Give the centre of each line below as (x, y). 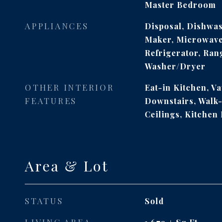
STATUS (44, 201)
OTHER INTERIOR (70, 87)
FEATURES (51, 101)
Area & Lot (67, 166)
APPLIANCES (57, 26)
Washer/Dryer (175, 66)
